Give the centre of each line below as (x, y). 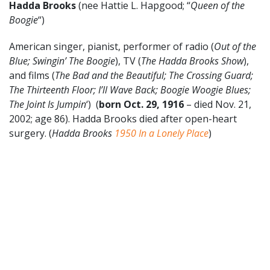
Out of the (235, 46)
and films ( (32, 75)
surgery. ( (30, 133)
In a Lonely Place (174, 133)
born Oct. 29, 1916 (141, 104)
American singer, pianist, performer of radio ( (111, 46)
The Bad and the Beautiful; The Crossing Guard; (154, 75)
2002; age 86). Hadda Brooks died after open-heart (123, 118)
